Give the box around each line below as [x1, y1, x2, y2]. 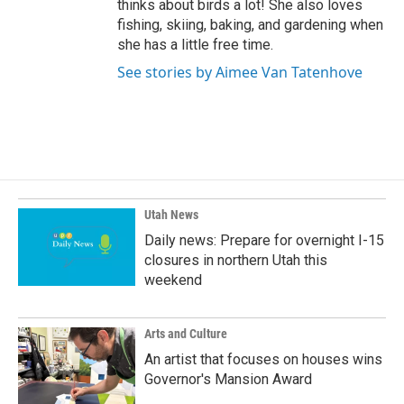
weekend [144, 271, 202, 289]
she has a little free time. [117, 36, 273, 53]
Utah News [144, 207, 198, 222]
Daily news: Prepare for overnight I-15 [144, 232, 384, 249]
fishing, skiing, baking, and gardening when [117, 16, 383, 33]
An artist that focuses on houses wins [144, 351, 382, 368]
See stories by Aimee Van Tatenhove [117, 62, 363, 82]
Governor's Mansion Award [144, 371, 312, 388]
